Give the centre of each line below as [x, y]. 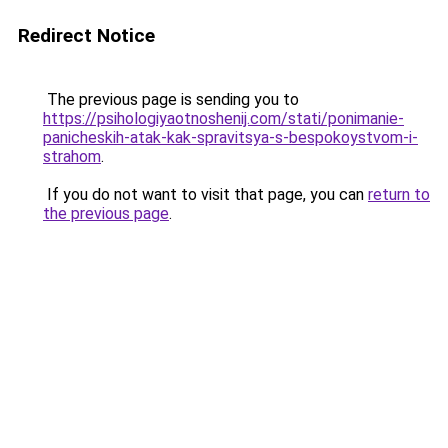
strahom [72, 156]
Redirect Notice [86, 35]
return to [399, 194]
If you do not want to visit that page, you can [205, 194]
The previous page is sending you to [171, 99]
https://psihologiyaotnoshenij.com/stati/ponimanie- [223, 118]
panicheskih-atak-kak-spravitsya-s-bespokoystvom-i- [230, 137]
